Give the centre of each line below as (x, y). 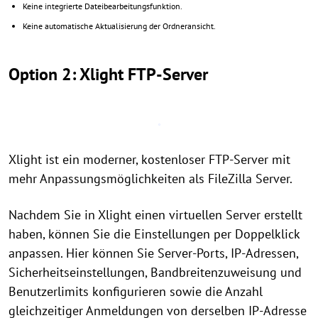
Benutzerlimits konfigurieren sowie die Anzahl (136, 291)
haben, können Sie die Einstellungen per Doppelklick (154, 234)
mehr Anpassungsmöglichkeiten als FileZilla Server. (150, 179)
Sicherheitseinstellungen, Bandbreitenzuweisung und (155, 272)
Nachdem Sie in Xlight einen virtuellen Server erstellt (155, 215)
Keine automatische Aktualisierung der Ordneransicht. (119, 26)
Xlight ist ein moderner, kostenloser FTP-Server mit (149, 159)
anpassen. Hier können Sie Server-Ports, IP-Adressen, (153, 253)
